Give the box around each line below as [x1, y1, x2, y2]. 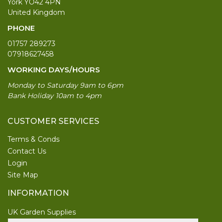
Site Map [7, 170, 38, 179]
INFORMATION [7, 188, 69, 198]
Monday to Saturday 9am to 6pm [7, 80, 123, 90]
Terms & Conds [7, 134, 59, 144]
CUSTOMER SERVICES [7, 116, 99, 126]
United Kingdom [7, 7, 65, 17]
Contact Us [7, 146, 46, 156]
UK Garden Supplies [7, 207, 76, 217]
